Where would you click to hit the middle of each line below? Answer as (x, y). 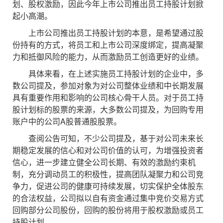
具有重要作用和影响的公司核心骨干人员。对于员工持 (108, 97)
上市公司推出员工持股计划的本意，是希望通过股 (108, 33)
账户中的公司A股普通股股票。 (67, 121)
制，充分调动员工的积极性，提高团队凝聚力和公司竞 (108, 174)
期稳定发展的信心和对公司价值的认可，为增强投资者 (108, 150)
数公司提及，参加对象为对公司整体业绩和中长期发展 (108, 85)
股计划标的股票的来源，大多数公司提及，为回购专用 (108, 109)
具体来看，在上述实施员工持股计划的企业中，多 (108, 73)
